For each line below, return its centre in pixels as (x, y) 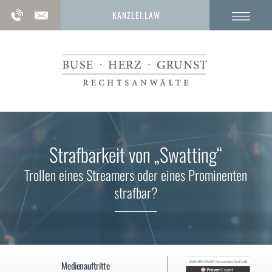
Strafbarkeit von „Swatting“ (136, 155)
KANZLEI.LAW (136, 15)
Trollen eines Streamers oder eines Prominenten (136, 175)
